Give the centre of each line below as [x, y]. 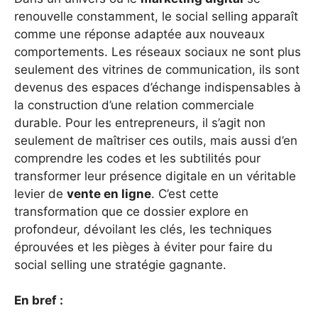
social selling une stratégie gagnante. [120, 264]
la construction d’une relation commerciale [134, 105]
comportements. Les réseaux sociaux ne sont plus [158, 51]
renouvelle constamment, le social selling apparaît [156, 16]
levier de [40, 193]
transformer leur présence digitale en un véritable [155, 176]
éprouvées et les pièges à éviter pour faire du [143, 247]
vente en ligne [109, 193]
